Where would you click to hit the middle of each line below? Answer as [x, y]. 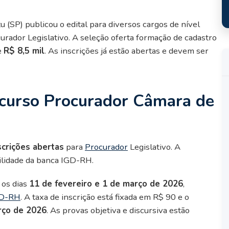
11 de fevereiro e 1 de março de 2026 [106, 184]
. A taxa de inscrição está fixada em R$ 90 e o [105, 197]
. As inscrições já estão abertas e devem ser [127, 51]
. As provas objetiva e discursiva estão [118, 210]
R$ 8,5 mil [24, 51]
